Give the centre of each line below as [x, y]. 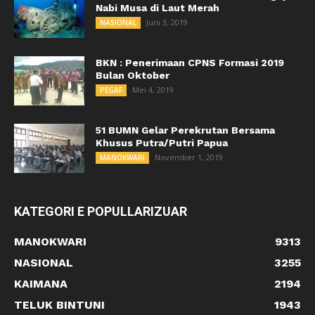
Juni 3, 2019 [167, 22]
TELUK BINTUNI [59, 305]
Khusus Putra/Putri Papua [162, 143]
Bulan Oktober [133, 76]
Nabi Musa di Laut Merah [157, 8]
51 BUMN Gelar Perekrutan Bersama [185, 130]
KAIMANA [41, 284]
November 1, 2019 [189, 157]
